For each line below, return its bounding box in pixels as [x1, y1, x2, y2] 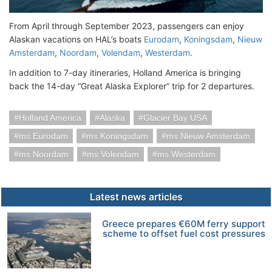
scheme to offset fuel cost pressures [102, 227, 265, 239]
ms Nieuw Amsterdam [166, 131, 250, 141]
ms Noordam [19, 149, 69, 159]
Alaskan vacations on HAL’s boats [9, 33, 144, 44]
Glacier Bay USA [143, 112, 207, 123]
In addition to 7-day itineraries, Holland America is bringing [9, 67, 241, 78]
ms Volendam [87, 149, 139, 159]
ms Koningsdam [86, 131, 148, 141]
